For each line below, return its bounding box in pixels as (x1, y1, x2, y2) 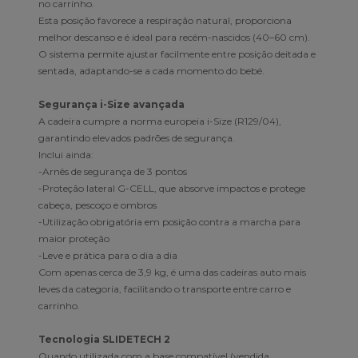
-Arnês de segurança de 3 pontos (38, 165, 187, 178)
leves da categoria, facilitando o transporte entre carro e (38, 283, 291, 296)
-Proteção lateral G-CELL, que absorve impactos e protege (38, 182, 305, 195)
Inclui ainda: (38, 149, 93, 161)
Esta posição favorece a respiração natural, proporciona (38, 14, 292, 27)
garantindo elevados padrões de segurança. (38, 132, 235, 145)
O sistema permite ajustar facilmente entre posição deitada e (38, 48, 316, 61)
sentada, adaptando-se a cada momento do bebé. (38, 65, 265, 78)
